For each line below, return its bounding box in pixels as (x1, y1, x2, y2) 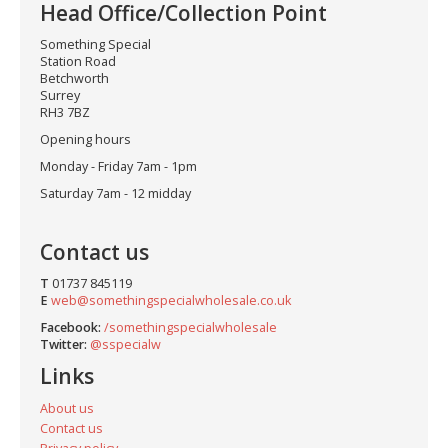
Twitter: (40, 336, 87, 354)
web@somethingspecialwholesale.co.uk (51, 292, 291, 310)
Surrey (40, 87, 80, 105)
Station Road (40, 53, 116, 71)
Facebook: (40, 319, 101, 337)
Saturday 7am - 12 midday (40, 185, 191, 203)
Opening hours (40, 131, 131, 149)
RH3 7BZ (40, 104, 90, 122)
